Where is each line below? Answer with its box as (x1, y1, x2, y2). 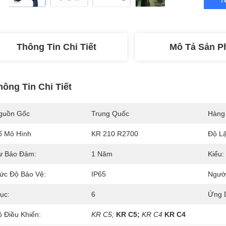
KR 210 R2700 (91, 130, 138, 138)
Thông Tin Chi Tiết (17, 42, 96, 52)
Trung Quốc (91, 109, 129, 118)
